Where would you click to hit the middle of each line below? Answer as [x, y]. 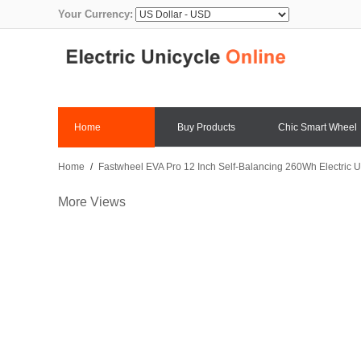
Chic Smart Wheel [317, 128]
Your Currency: [95, 14]
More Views [92, 202]
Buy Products [206, 128]
